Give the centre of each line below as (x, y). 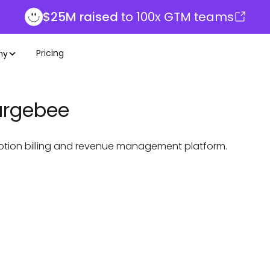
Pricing (50, 53)
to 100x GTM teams (176, 17)
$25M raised (80, 17)
